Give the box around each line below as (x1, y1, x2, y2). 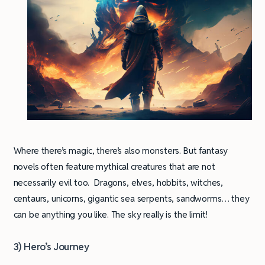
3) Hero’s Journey (13, 240, 89, 253)
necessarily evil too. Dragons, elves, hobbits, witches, (13, 176, 224, 188)
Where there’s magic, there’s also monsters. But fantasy (13, 144, 228, 156)
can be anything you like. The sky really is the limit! (13, 208, 208, 220)
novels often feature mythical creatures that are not (13, 160, 215, 172)
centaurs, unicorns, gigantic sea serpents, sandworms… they (13, 192, 250, 204)
